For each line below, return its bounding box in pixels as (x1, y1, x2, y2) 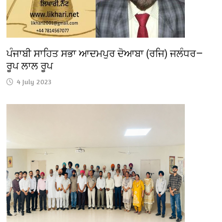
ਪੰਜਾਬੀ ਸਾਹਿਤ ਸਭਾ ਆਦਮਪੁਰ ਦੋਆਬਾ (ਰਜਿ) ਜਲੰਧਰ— (6, 47, 203, 59)
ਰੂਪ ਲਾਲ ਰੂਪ (6, 59, 54, 72)
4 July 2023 (16, 77, 52, 86)
